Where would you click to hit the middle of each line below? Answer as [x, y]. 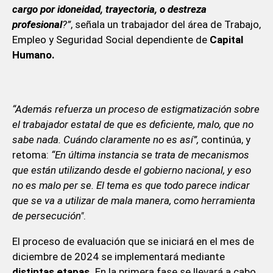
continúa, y [224, 140]
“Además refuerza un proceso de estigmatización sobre [136, 109]
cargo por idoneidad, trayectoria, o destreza [109, 9]
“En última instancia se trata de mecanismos [150, 155]
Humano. [33, 55]
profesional [37, 25]
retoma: [31, 155]
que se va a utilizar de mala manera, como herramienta [133, 201]
